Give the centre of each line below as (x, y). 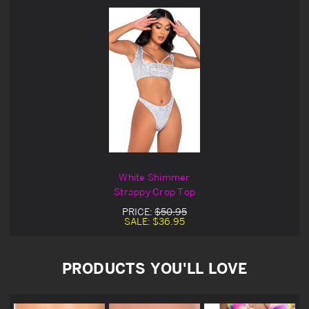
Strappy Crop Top (154, 191)
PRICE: (138, 211)
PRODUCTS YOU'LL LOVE (154, 268)
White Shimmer (154, 177)
